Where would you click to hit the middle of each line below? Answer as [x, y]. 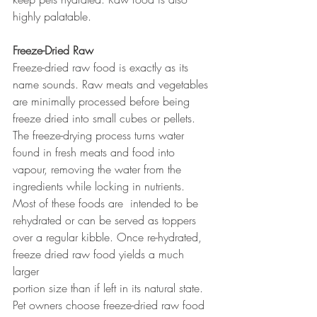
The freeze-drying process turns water [100, 135]
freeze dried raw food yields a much [100, 254]
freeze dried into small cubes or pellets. [106, 118]
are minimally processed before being [103, 101]
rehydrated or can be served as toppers [106, 220]
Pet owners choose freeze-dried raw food [110, 305]
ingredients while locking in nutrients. [100, 186]
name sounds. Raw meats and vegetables [112, 84]
